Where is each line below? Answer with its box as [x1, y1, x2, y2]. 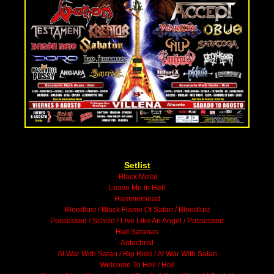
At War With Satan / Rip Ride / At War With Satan [57, 250, 217, 259]
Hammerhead [114, 194, 160, 204]
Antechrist [120, 239, 154, 248]
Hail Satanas [116, 228, 158, 237]
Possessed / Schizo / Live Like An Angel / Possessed [50, 217, 224, 226]
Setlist [124, 160, 150, 171]
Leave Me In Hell [109, 183, 165, 193]
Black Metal [117, 172, 157, 182]
